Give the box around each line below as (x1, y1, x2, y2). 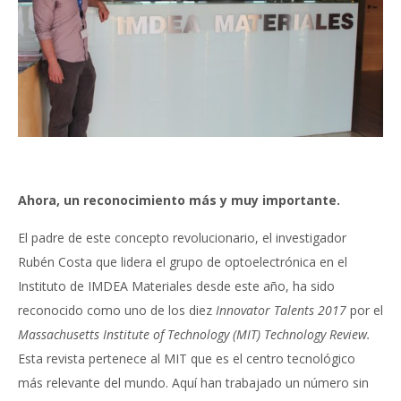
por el (346, 301, 383, 319)
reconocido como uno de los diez (18, 301, 216, 319)
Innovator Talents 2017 (216, 301, 346, 319)
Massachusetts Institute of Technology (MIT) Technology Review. (18, 325, 371, 343)
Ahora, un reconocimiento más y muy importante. (18, 191, 340, 209)
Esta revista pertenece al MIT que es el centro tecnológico (18, 349, 355, 367)
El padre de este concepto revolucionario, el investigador (18, 228, 346, 246)
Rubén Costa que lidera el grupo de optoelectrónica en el (18, 252, 347, 270)
